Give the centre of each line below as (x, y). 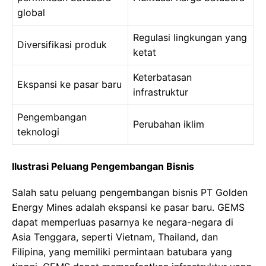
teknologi (38, 132)
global (31, 13)
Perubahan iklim (169, 124)
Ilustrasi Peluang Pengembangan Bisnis (103, 167)
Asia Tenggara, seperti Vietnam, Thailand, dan (115, 237)
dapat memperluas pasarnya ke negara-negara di (123, 222)
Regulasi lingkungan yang (190, 38)
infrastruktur (161, 92)
